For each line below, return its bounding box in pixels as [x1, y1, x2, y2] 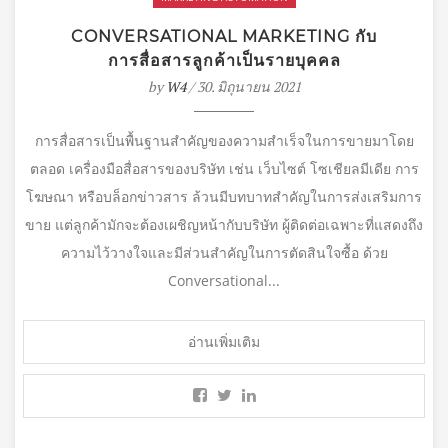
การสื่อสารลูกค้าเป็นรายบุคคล [107, 50, 341, 70]
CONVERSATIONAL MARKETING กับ [71, 26, 377, 46]
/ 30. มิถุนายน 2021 [185, 76, 301, 96]
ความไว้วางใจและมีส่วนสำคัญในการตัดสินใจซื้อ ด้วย [60, 242, 388, 262]
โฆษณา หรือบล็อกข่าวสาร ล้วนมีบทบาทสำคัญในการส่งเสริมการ [26, 186, 422, 206]
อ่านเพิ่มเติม [188, 331, 260, 351]
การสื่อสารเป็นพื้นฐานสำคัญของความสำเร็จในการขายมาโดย [34, 130, 414, 150]
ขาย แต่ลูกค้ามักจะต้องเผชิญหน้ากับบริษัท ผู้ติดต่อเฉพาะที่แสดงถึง [25, 214, 423, 234]
